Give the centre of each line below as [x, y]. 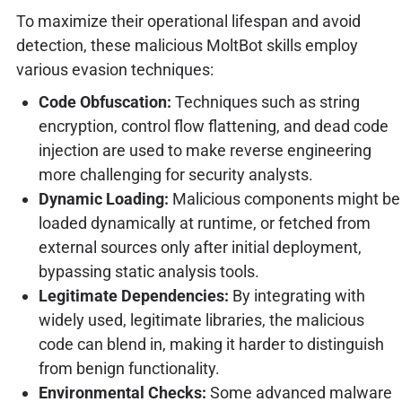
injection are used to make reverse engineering [205, 151]
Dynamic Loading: [103, 199]
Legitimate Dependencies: [133, 296]
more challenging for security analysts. [175, 175]
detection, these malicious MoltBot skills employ [187, 46]
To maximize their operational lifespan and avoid [188, 22]
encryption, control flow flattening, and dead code [213, 127]
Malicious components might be [284, 199]
